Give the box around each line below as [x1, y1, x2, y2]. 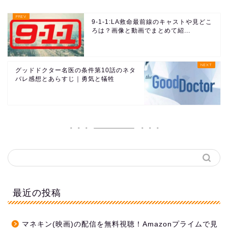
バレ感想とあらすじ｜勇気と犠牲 [15, 75, 115, 83]
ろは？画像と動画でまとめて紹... [92, 27, 190, 35]
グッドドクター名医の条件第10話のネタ [15, 67, 136, 74]
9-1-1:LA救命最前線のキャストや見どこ [92, 18, 212, 26]
